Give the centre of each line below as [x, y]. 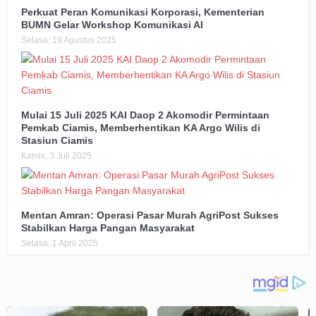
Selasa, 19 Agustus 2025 [68, 41]
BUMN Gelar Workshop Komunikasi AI [112, 25]
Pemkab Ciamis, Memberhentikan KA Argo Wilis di [140, 128]
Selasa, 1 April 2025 [59, 244]
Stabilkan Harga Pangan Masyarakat [108, 228]
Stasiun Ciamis [57, 141]
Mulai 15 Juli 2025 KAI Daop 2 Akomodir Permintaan [145, 115]
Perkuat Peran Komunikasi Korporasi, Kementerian [142, 12]
